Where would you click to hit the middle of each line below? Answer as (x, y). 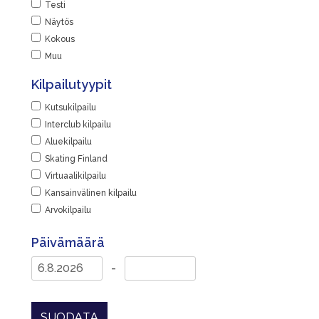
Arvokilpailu (68, 210)
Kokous (60, 39)
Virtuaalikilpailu (75, 176)
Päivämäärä (68, 242)
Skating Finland (76, 159)
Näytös (59, 22)
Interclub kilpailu (78, 125)
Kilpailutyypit (72, 84)
